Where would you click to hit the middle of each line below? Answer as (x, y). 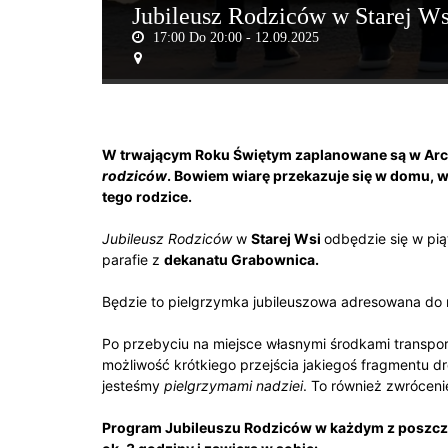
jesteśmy (133, 385)
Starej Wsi (287, 238)
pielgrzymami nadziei (233, 385)
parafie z (133, 259)
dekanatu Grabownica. (241, 259)
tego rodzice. (147, 196)
